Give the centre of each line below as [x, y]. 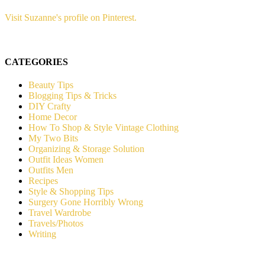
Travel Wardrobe [60, 213]
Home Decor [53, 117]
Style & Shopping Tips [71, 192]
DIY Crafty [50, 106]
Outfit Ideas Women [66, 160]
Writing [42, 234]
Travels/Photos [56, 224]
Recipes [43, 181]
